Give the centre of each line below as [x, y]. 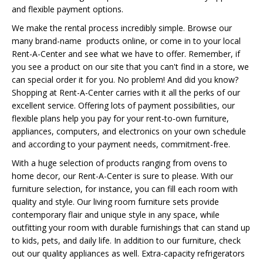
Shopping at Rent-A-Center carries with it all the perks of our [126, 92]
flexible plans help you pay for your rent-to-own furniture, [120, 118]
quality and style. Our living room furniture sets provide [115, 202]
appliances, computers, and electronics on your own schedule [129, 131]
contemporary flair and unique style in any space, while [116, 215]
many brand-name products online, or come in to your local [126, 41]
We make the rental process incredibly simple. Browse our [122, 28]
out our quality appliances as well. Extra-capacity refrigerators [128, 253]
